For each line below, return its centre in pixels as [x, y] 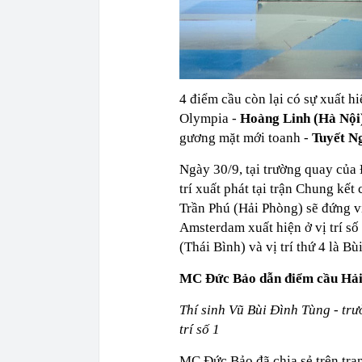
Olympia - [210, 118]
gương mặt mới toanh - [246, 137]
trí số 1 [200, 329]
